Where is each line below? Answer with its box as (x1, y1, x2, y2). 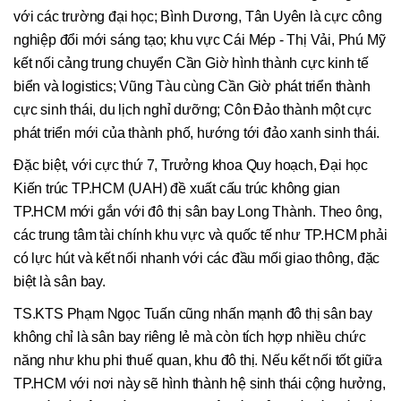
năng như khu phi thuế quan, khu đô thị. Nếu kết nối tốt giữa (13, 353, 382, 369)
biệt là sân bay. (13, 274, 106, 290)
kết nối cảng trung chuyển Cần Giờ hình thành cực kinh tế (13, 55, 369, 72)
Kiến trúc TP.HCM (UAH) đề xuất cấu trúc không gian (13, 181, 340, 197)
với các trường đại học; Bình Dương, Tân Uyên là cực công (13, 9, 382, 25)
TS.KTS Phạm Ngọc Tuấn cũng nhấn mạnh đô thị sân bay (13, 306, 372, 322)
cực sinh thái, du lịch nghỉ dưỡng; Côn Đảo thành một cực (13, 102, 371, 118)
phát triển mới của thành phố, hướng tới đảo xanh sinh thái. (13, 125, 380, 141)
